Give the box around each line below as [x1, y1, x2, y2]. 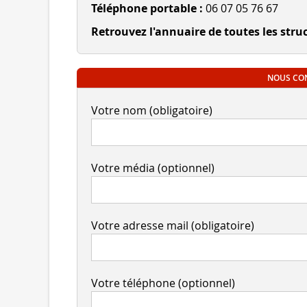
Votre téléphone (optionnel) [91, 275, 235, 291]
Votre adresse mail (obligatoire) [91, 218, 254, 234]
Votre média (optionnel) [91, 160, 214, 176]
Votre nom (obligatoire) [91, 103, 212, 119]
